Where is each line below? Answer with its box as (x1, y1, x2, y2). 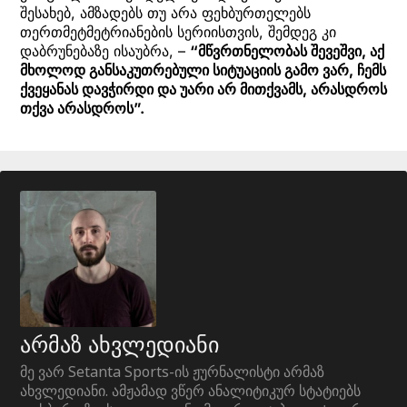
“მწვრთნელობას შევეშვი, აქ (190, 41, 384, 60)
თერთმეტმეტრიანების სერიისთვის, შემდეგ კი (20, 22, 336, 41)
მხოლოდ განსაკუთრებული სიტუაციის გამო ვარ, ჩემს (20, 60, 386, 79)
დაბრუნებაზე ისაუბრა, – (20, 41, 190, 60)
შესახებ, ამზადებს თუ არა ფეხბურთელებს (20, 3, 311, 22)
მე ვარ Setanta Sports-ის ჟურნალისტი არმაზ (20, 362, 324, 382)
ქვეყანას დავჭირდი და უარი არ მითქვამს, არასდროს (20, 79, 387, 98)
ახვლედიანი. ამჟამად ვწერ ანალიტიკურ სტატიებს (20, 381, 361, 402)
